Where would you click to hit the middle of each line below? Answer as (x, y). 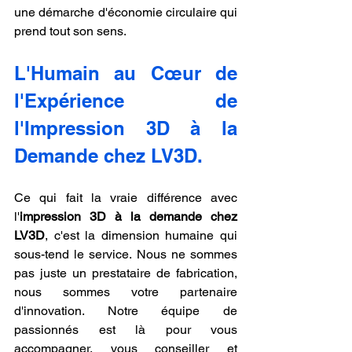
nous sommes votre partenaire (126, 291)
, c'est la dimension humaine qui (141, 235)
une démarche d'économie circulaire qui (126, 12)
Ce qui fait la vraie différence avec (126, 197)
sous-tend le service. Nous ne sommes (126, 254)
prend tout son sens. (70, 31)
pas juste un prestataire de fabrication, (126, 273)
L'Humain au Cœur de (126, 73)
